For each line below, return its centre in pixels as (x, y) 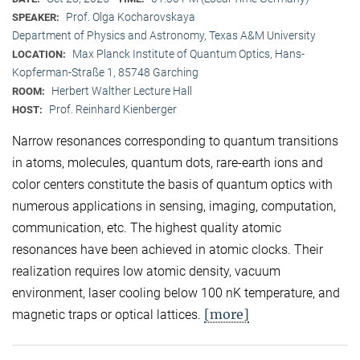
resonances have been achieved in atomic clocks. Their (168, 249)
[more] (227, 314)
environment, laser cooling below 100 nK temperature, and (176, 292)
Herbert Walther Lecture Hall (122, 91)
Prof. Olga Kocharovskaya (131, 17)
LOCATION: (40, 55)
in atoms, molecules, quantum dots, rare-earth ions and (168, 162)
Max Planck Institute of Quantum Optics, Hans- (188, 54)
